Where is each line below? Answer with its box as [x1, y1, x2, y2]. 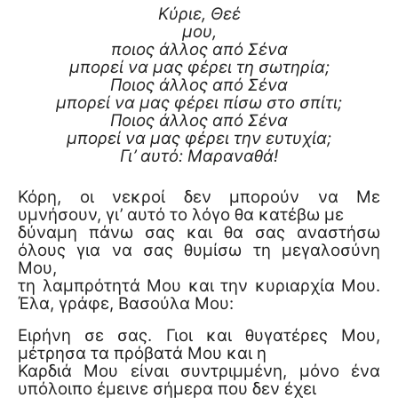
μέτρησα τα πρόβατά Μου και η [18, 342, 267, 363]
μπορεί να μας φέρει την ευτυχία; [67, 127, 331, 148]
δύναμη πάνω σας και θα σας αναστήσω [18, 221, 380, 243]
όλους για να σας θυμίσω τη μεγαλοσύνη [18, 239, 380, 260]
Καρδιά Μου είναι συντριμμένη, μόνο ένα [18, 360, 380, 381]
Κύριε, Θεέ [157, 3, 241, 24]
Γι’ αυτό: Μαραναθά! [120, 145, 278, 166]
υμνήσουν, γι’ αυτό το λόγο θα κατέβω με [18, 203, 344, 225]
